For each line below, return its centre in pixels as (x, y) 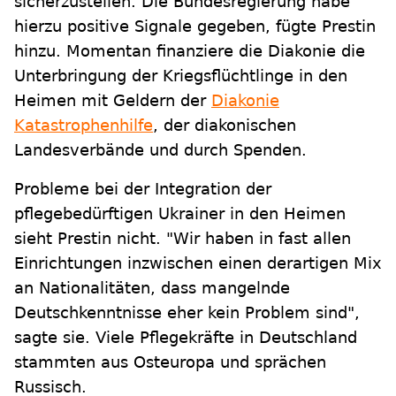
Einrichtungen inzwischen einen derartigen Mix (198, 263)
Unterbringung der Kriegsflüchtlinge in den (181, 76)
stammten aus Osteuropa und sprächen (170, 362)
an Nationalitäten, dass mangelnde (152, 288)
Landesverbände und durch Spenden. (160, 150)
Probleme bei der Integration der (143, 189)
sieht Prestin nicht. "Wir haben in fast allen (183, 239)
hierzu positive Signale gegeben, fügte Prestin (195, 27)
